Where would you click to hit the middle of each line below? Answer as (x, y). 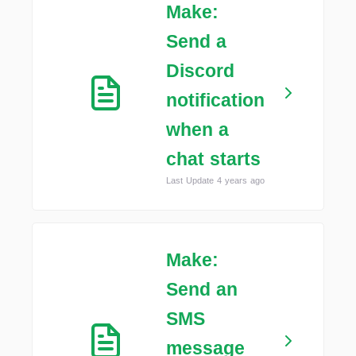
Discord (200, 71)
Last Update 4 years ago (215, 180)
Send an (202, 289)
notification (215, 100)
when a (197, 130)
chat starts (213, 159)
